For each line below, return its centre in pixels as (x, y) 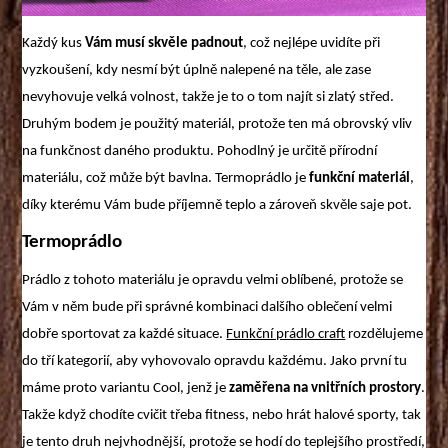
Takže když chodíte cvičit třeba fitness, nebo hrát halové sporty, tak (222, 416)
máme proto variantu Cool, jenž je (126, 389)
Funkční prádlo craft (286, 335)
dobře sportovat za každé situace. (124, 335)
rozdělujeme (384, 335)
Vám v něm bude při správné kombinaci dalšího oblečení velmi (207, 308)
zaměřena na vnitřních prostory (325, 389)
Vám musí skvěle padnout (164, 43)
